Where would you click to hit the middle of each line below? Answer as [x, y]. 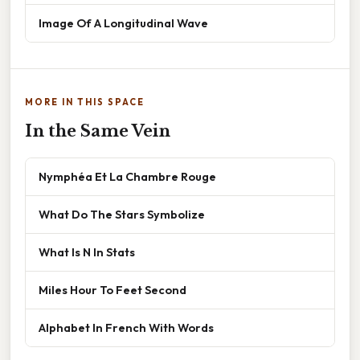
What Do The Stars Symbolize [122, 214]
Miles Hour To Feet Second [112, 289]
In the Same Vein [98, 131]
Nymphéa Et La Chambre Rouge [127, 176]
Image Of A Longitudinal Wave [123, 22]
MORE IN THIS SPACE [85, 102]
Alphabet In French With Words [126, 327]
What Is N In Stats [87, 252]
